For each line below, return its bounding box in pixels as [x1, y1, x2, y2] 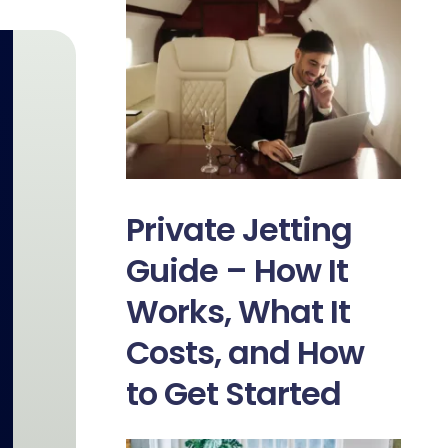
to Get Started [125, 371, 341, 417]
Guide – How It [125, 248, 348, 294]
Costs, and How [125, 330, 364, 376]
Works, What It [125, 289, 350, 335]
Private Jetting [125, 207, 352, 253]
